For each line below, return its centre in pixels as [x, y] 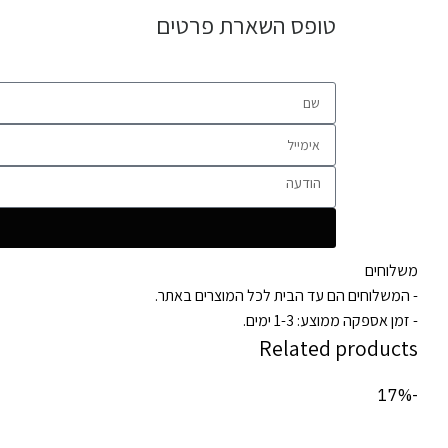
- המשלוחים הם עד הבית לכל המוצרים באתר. [286, 295]
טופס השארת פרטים [246, 25]
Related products [338, 348]
